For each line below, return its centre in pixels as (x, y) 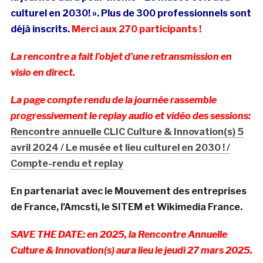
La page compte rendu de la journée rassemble (113, 100)
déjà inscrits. (41, 29)
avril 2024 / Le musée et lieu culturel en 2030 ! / (120, 148)
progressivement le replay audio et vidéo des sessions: (130, 116)
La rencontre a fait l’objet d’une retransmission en (121, 57)
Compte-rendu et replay (67, 164)
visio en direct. (43, 73)
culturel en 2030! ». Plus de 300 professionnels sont (131, 14)
